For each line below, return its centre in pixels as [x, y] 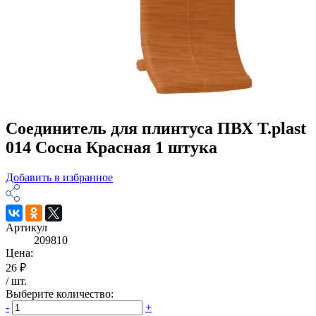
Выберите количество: [60, 293]
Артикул [26, 227]
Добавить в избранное [59, 177]
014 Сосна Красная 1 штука [111, 147]
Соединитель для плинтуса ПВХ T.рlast [156, 128]
